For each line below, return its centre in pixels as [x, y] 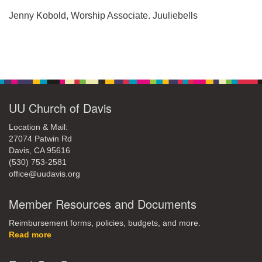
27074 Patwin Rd [40, 139]
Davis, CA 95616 [39, 151]
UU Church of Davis [60, 108]
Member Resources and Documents [103, 204]
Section [24, 55]
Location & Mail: [38, 127]
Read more [30, 235]
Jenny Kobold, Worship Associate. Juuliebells [103, 15]
